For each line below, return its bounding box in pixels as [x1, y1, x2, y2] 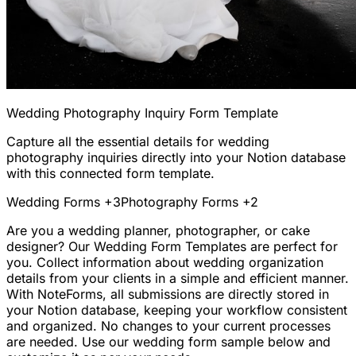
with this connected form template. [6, 164, 215, 181]
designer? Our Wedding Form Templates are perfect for [6, 238, 338, 254]
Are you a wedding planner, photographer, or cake [6, 222, 310, 238]
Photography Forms [121, 193, 242, 210]
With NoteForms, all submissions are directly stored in [6, 285, 329, 302]
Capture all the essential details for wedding [6, 133, 269, 149]
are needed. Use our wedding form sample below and [6, 333, 331, 350]
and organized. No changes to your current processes [6, 317, 331, 334]
